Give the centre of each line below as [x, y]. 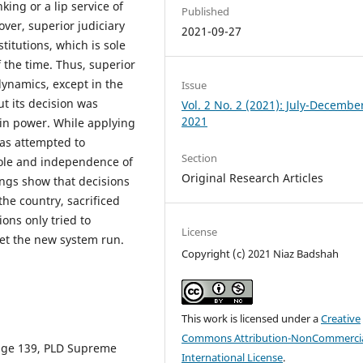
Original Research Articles [253, 177]
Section [200, 158]
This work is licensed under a [252, 318]
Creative [341, 318]
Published [206, 11]
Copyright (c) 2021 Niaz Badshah [261, 253]
